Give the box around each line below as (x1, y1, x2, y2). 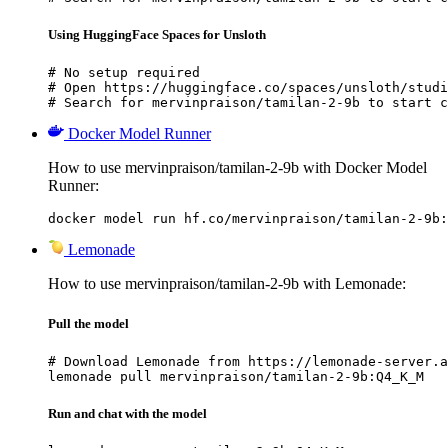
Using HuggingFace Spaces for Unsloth (48, 27, 266, 43)
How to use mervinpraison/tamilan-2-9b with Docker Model (48, 159, 427, 177)
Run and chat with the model (48, 405, 207, 421)
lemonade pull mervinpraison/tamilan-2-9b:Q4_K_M (48, 368, 424, 384)
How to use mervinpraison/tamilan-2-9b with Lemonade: (48, 275, 406, 293)
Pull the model (48, 315, 129, 331)
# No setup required (48, 65, 200, 81)
